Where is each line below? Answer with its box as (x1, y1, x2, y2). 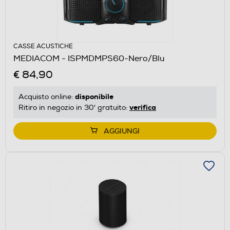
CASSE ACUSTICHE (13, 42, 73, 50)
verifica (129, 102, 156, 112)
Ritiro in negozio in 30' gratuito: (18, 103, 129, 112)
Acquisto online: (18, 92, 75, 101)
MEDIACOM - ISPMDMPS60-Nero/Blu (13, 53, 165, 64)
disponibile (75, 91, 113, 101)
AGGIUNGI (104, 126, 140, 136)
